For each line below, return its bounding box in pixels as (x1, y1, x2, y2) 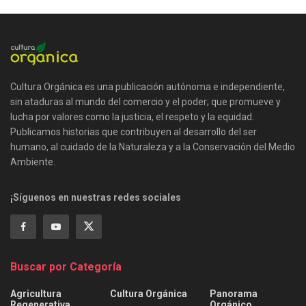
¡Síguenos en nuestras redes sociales (10, 191, 181, 203)
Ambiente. (10, 156, 55, 167)
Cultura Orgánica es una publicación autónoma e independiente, (10, 81, 285, 92)
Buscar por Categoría (10, 260, 122, 273)
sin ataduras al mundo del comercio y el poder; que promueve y (10, 96, 281, 107)
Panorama (210, 288, 258, 299)
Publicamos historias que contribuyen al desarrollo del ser (10, 126, 257, 137)
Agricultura (10, 288, 61, 299)
